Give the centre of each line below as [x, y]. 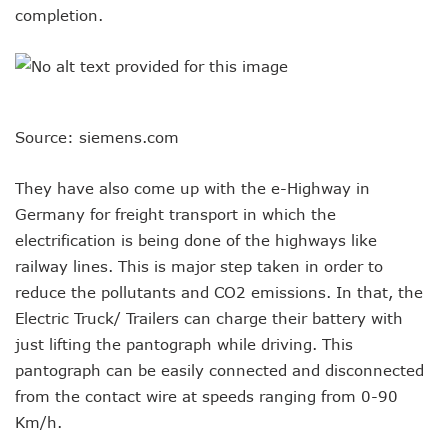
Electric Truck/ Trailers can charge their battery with [209, 318]
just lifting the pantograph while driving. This [184, 344]
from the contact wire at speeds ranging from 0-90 [206, 396]
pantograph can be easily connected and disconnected [219, 370]
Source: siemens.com [97, 137]
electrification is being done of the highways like [196, 240]
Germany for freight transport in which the [175, 214]
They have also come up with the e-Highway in [192, 188]
